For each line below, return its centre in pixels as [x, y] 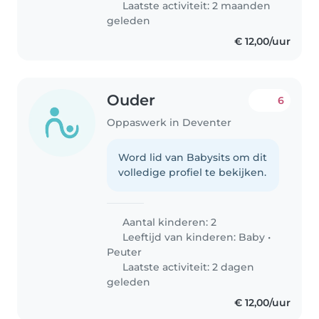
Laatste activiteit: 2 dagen [187, 267]
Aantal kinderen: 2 [168, 222]
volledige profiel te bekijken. [193, 172]
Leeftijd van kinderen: [179, 237]
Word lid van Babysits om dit [193, 157]
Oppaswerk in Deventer [169, 122]
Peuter [125, 252]
